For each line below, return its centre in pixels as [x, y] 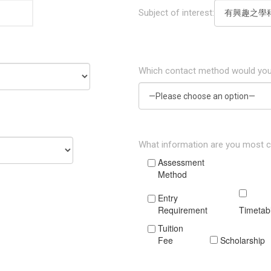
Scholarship [243, 240]
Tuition [171, 228]
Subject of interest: [176, 12]
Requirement [183, 210]
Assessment [181, 162]
